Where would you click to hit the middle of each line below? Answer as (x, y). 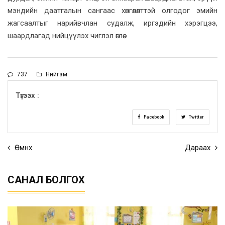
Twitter (196, 117)
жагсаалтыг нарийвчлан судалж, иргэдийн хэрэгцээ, (113, 23)
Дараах (199, 148)
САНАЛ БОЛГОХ (46, 180)
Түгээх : (27, 96)
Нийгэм (56, 75)
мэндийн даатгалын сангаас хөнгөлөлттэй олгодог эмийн (113, 11)
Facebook (153, 117)
